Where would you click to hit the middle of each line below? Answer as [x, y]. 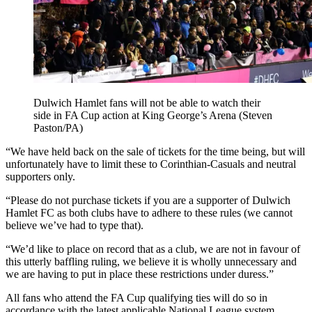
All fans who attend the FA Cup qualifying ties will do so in [136, 297]
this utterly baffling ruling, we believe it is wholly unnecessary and [151, 261]
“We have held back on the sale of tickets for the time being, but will [155, 151]
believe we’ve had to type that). [75, 225]
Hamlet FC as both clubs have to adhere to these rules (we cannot [149, 212]
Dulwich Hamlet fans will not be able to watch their [147, 102]
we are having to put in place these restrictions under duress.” [140, 274]
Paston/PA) [58, 127]
